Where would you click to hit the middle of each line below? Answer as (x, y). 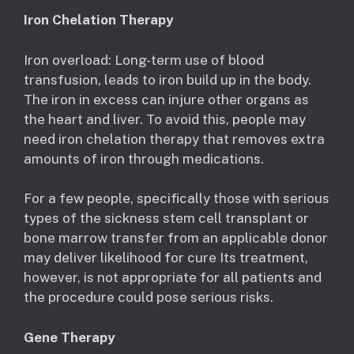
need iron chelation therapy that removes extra (174, 139)
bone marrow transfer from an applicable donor (176, 238)
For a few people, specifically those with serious (177, 199)
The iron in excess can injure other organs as (166, 99)
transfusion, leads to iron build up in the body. (168, 79)
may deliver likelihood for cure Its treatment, (166, 258)
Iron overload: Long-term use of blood (144, 60)
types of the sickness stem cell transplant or (166, 218)
